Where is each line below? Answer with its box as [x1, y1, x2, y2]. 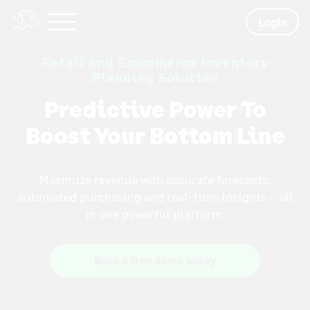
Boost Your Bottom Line [25, 122, 285, 149]
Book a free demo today [94, 253, 216, 267]
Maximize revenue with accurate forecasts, [39, 172, 271, 187]
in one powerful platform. [85, 206, 225, 221]
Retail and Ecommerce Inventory [41, 54, 269, 70]
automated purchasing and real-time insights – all [17, 189, 293, 204]
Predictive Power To [44, 95, 266, 122]
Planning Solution [91, 69, 219, 85]
